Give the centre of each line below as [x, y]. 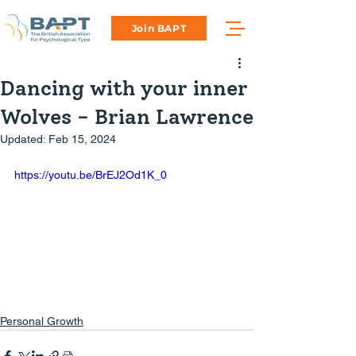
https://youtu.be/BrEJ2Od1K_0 [91, 175]
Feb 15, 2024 [82, 139]
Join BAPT [159, 28]
